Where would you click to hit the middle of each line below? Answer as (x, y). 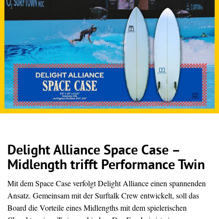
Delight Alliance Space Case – (93, 151)
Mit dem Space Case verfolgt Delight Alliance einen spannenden (107, 183)
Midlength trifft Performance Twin (106, 166)
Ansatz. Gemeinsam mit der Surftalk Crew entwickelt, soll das (103, 196)
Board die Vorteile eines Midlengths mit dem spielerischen (97, 208)
